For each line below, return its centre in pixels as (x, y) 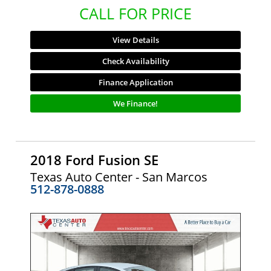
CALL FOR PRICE (135, 13)
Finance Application (135, 82)
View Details (135, 40)
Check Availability (135, 61)
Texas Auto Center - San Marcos (119, 177)
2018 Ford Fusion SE (94, 160)
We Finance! (135, 103)
